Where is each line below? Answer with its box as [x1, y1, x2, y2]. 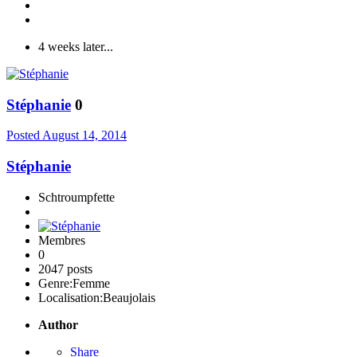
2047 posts [38, 261, 92, 276]
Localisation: [38, 290, 103, 304]
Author [38, 317, 78, 331]
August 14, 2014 [42, 128, 127, 143]
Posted [6, 128, 42, 143]
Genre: [38, 276, 73, 290]
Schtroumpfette [38, 190, 115, 204]
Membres [38, 233, 85, 247]
